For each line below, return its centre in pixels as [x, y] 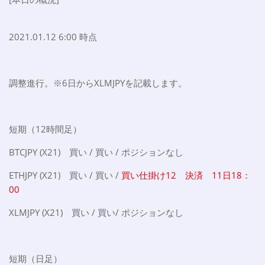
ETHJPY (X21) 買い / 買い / [65, 175]
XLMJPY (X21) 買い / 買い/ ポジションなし [96, 213]
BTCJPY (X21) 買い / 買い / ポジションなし [96, 152]
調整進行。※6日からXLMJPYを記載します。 [98, 83]
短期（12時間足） [45, 129]
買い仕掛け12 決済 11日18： [186, 175]
